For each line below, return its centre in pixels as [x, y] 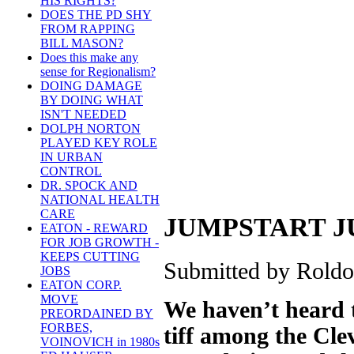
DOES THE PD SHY [96, 15]
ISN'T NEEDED [83, 115]
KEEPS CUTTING [90, 257]
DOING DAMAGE [91, 86]
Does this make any [89, 58]
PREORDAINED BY [97, 314]
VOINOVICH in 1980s [100, 342]
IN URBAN [72, 157]
